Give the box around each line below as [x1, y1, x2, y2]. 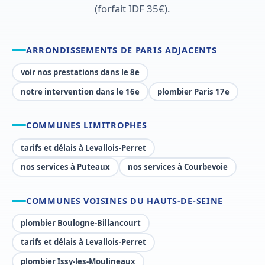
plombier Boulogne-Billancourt [21, 217, 141, 228]
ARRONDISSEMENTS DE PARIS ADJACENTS [26, 44, 217, 56]
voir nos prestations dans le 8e [21, 67, 140, 78]
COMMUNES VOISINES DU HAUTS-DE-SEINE [26, 195, 224, 206]
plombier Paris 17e [157, 86, 230, 97]
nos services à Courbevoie [128, 161, 228, 172]
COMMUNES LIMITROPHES [26, 119, 147, 131]
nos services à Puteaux [21, 161, 111, 172]
